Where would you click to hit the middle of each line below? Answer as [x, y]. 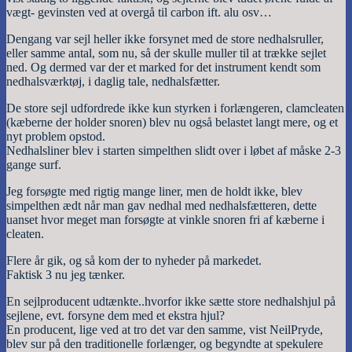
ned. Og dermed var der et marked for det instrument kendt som [163, 68]
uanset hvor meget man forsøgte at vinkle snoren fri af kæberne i [165, 220]
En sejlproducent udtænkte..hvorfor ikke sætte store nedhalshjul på [171, 302]
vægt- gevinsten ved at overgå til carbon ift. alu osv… [139, 13]
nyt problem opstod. [56, 137]
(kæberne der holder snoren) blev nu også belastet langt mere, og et [172, 123]
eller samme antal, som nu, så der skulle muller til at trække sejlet [166, 53]
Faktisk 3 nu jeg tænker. [66, 275]
